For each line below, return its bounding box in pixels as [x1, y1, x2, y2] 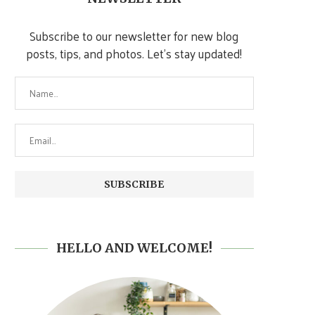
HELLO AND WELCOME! [56, 240, 212, 257]
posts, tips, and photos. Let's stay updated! [26, 43, 243, 65]
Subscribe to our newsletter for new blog [30, 25, 239, 47]
